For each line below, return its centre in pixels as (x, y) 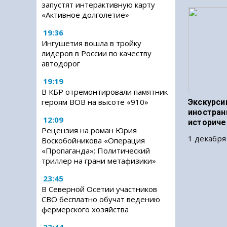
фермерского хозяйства (85, 209)
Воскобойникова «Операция (93, 140)
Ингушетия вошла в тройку (91, 43)
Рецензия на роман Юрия (89, 130)
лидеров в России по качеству (97, 53)
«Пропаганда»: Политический (96, 150)
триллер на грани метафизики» (99, 161)
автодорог (61, 63)
